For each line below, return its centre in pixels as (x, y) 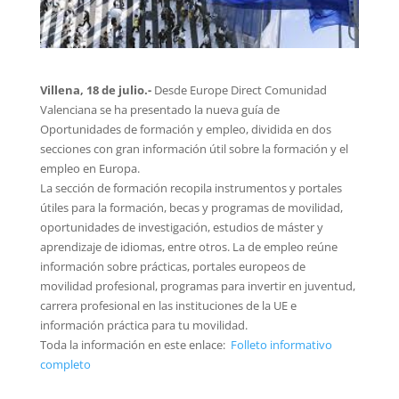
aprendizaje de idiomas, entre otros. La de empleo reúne (188, 246)
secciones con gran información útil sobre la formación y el (194, 148)
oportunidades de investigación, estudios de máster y (181, 227)
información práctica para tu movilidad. (143, 325)
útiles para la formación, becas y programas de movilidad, (191, 207)
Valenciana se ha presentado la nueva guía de (159, 109)
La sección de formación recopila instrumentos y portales (191, 187)
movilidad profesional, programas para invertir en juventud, (197, 285)
